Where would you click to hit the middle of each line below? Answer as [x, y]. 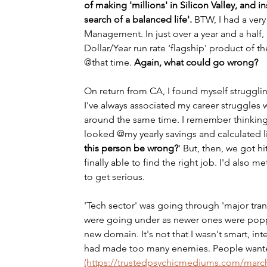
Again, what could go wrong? [196, 62]
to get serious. [116, 177]
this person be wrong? [131, 148]
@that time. [109, 62]
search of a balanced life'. [138, 19]
